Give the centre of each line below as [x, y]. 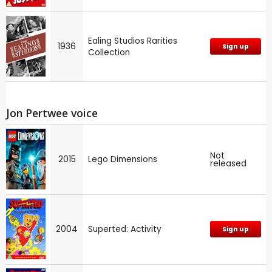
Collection [109, 52]
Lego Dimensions [123, 160]
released [228, 164]
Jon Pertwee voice [52, 113]
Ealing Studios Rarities [133, 41]
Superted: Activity [125, 229]
